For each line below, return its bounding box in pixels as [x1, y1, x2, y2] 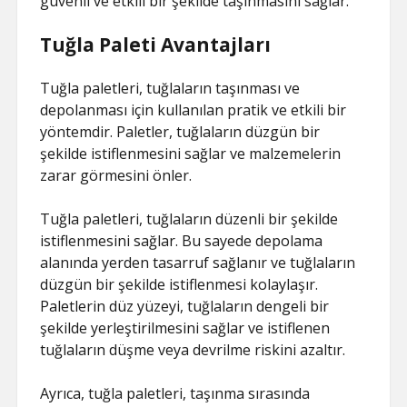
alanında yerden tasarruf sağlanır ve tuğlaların [40, 253, 356, 273]
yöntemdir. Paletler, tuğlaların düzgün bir [40, 122, 321, 142]
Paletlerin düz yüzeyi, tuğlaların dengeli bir [40, 296, 330, 316]
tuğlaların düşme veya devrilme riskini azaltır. [40, 340, 346, 360]
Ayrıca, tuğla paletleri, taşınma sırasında [40, 383, 311, 403]
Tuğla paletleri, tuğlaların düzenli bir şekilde [40, 209, 339, 229]
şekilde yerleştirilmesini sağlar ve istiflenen [40, 318, 331, 338]
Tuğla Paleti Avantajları [40, 32, 272, 57]
